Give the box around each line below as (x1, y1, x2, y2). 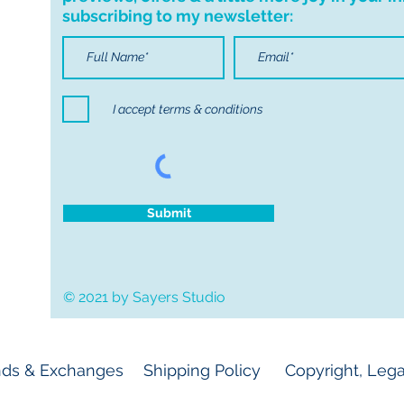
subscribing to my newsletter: (62, 5, 293, 25)
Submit (146, 205, 191, 220)
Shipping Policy (143, 360, 261, 380)
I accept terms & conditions (113, 101, 263, 116)
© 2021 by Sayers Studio (63, 288, 225, 306)
